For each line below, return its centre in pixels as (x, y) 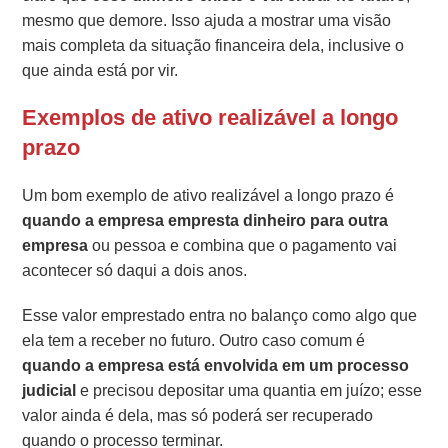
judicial (49, 390)
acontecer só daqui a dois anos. (135, 270)
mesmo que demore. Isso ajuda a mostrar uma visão (207, 20)
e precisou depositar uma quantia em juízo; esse (249, 390)
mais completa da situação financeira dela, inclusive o (213, 45)
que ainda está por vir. (100, 70)
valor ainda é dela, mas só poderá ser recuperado (198, 415)
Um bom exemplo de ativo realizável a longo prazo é (208, 195)
